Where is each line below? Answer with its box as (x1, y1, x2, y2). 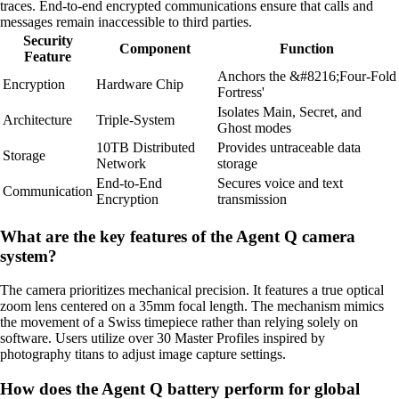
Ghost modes (217, 119, 291, 135)
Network (96, 155, 146, 171)
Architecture (3, 111, 72, 127)
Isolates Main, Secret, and (217, 103, 362, 119)
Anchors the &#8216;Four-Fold (217, 68, 396, 84)
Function (280, 40, 334, 56)
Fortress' (217, 84, 265, 100)
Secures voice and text (217, 175, 343, 191)
